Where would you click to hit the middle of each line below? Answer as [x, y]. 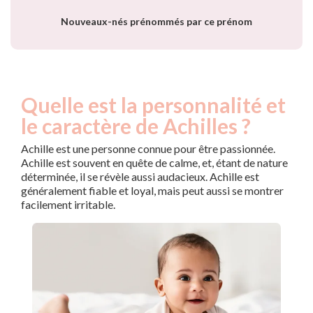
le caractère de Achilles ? [136, 126]
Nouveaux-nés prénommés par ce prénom [156, 22]
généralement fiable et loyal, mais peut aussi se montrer [152, 191]
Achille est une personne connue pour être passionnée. [148, 149]
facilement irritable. [68, 205]
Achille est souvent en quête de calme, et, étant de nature [154, 163]
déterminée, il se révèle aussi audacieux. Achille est [140, 177]
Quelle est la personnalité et [153, 105]
